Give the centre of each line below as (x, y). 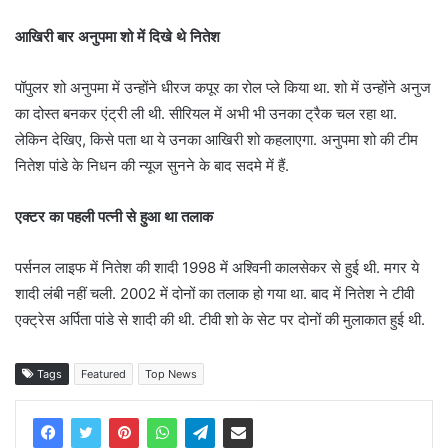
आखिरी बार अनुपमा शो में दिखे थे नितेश (117, 37)
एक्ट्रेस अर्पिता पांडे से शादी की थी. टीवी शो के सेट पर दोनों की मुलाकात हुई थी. (220, 320)
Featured (103, 374)
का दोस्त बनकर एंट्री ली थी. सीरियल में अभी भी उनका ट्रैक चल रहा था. (206, 114)
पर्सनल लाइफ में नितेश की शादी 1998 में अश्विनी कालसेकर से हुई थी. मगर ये (217, 268)
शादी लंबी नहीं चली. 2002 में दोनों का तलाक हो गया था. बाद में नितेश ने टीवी (214, 294)
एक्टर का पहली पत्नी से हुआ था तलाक (114, 217)
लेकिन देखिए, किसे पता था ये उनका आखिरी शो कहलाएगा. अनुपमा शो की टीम (216, 140)
